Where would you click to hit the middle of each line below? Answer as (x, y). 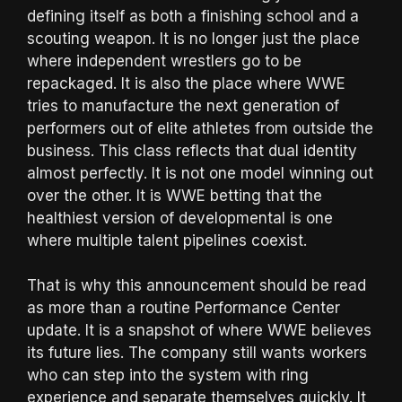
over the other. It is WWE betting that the (175, 195)
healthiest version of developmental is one (180, 218)
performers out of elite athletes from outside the (200, 128)
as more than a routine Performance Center (184, 308)
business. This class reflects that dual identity (192, 150)
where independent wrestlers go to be (164, 61)
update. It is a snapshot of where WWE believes (199, 331)
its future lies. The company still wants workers (197, 353)
